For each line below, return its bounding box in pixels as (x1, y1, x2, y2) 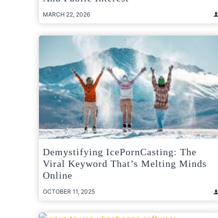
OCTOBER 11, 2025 (43, 188, 95, 196)
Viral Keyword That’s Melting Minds (43, 158, 207, 169)
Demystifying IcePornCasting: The (43, 146, 197, 158)
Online (43, 170, 73, 181)
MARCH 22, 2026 (43, 10, 90, 18)
